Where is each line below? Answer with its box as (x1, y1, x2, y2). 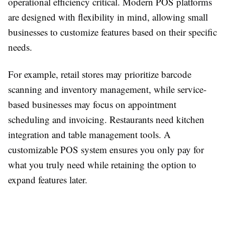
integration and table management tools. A (8, 128, 171, 141)
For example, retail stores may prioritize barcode (8, 68, 191, 80)
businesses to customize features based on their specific (8, 26, 217, 38)
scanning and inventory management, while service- (8, 83, 206, 95)
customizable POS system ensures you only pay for (8, 143, 204, 156)
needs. (8, 41, 32, 53)
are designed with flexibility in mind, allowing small (8, 11, 208, 23)
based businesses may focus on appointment (8, 98, 176, 110)
